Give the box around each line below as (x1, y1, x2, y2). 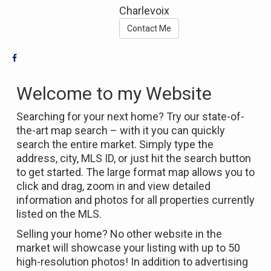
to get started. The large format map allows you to (16, 166, 255, 179)
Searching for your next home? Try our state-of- (16, 110, 244, 123)
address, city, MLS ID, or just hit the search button (16, 152, 251, 165)
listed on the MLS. (16, 207, 102, 221)
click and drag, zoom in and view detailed (16, 180, 211, 193)
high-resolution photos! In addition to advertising (16, 255, 248, 269)
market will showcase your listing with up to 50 (16, 241, 240, 255)
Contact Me (127, 24, 172, 34)
